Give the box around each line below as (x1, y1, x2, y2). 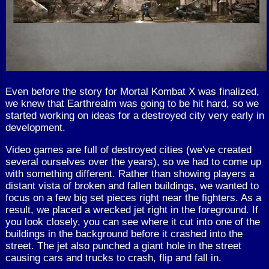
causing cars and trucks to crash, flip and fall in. (5, 252, 222, 264)
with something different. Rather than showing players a (5, 168, 255, 180)
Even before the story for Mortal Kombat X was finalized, (5, 85, 259, 98)
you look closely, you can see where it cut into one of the (5, 216, 260, 228)
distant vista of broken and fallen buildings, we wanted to (5, 180, 259, 192)
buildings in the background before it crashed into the (5, 228, 243, 240)
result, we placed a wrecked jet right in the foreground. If (5, 204, 258, 216)
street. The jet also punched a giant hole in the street (5, 240, 241, 252)
